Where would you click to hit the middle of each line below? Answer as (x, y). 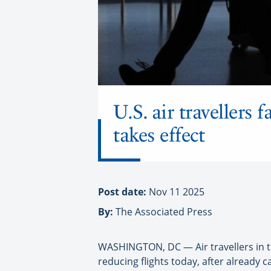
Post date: (123, 191)
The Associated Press (163, 211)
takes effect (159, 135)
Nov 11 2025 (177, 191)
